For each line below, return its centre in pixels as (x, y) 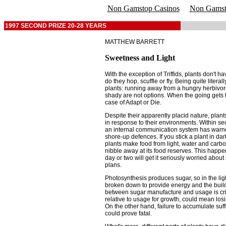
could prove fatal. (128, 213)
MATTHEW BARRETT (135, 42)
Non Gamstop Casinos (143, 8)
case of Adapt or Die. (133, 102)
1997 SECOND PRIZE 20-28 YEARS (56, 26)
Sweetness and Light (140, 58)
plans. (113, 165)
